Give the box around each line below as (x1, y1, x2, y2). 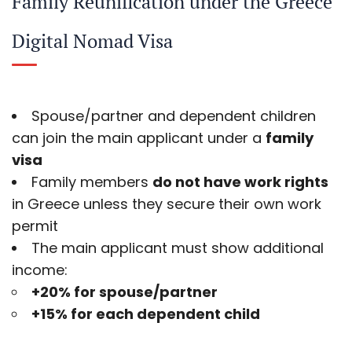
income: (12, 259, 68, 280)
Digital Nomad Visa (12, 27, 173, 53)
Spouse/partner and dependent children (31, 105, 316, 126)
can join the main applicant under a (12, 127, 266, 148)
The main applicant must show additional (31, 237, 324, 258)
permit (12, 215, 58, 236)
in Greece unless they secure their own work (12, 193, 321, 214)
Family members (31, 171, 152, 192)
